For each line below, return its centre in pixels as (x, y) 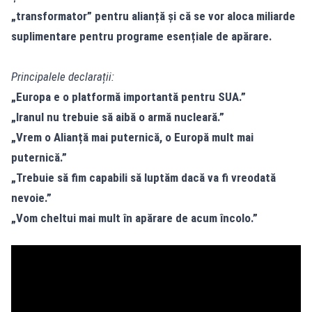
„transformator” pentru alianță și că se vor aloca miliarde (153, 16)
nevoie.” (31, 197)
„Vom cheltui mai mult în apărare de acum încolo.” (134, 218)
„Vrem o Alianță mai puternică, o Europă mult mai (132, 137)
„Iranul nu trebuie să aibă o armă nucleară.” (118, 117)
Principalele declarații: (63, 76)
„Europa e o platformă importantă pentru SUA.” (128, 96)
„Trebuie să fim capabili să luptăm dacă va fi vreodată (143, 177)
